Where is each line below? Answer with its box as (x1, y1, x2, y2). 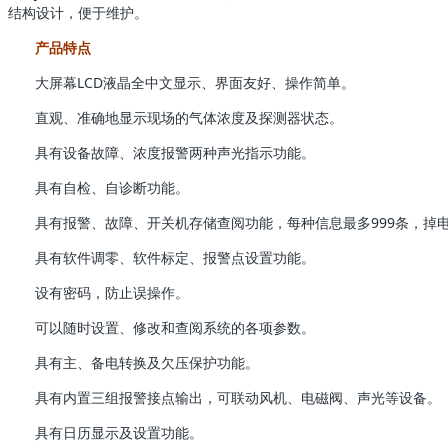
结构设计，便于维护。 (8, 2, 148, 22)
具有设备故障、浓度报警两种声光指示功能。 (35, 142, 315, 162)
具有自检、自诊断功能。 (35, 177, 189, 197)
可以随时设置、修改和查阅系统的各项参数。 (35, 317, 315, 337)
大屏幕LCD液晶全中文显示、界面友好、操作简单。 (35, 72, 355, 92)
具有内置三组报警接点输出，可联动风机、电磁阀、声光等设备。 (35, 387, 441, 407)
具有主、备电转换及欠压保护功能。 (35, 352, 259, 372)
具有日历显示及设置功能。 (35, 422, 203, 442)
